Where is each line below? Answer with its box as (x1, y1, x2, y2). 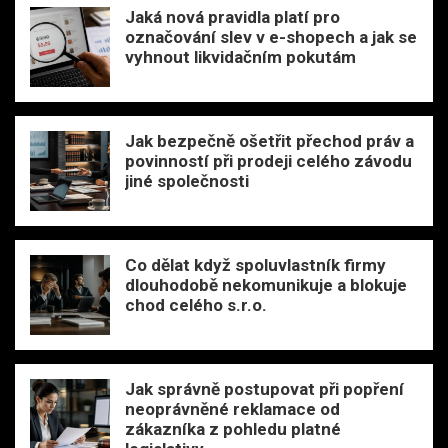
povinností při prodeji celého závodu (125, 150, 412, 171)
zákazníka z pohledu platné (125, 418, 341, 439)
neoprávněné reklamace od (125, 398, 340, 419)
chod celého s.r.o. (125, 294, 267, 315)
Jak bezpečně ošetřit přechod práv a (125, 130, 414, 151)
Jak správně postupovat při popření (125, 378, 404, 399)
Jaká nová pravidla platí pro (125, 6, 340, 27)
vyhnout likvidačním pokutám (125, 46, 356, 67)
